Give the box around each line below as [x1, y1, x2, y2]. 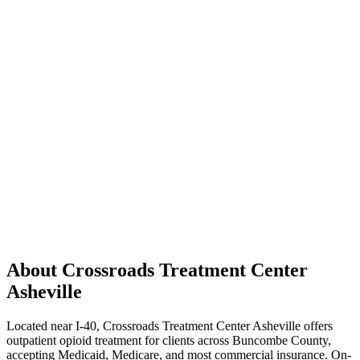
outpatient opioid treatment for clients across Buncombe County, [6, 333, 331, 347]
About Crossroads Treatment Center [6, 260, 308, 281]
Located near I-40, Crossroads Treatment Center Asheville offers [6, 318, 333, 333]
